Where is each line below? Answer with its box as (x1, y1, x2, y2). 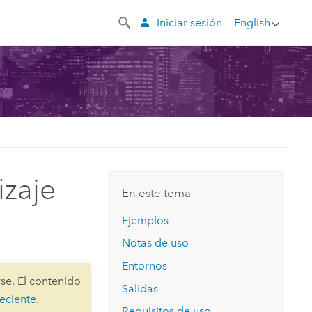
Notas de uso (122, 236, 189, 250)
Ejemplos (122, 213, 169, 227)
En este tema (122, 185, 192, 201)
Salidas (122, 281, 159, 295)
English (233, 15, 270, 29)
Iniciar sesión (156, 15, 222, 29)
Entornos (122, 259, 168, 273)
